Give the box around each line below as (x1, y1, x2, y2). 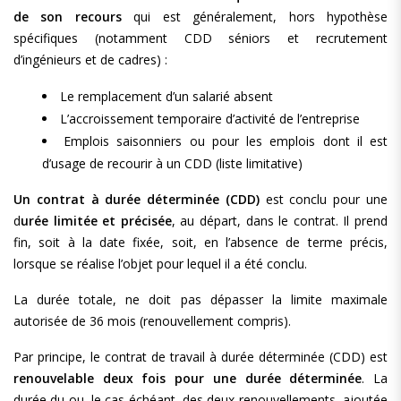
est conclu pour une (259, 191, 388, 208)
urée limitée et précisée (21, 212, 172, 229)
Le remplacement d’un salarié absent (60, 88, 273, 105)
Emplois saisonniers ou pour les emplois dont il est (64, 132, 388, 149)
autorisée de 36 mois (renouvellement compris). (13, 312, 291, 329)
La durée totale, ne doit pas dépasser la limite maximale (13, 291, 388, 308)
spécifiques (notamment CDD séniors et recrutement (13, 30, 388, 47)
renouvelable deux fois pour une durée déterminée (13, 370, 363, 387)
